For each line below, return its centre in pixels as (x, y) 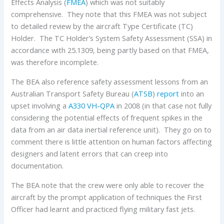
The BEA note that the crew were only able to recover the (108, 185)
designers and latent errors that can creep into (90, 153)
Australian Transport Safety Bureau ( (73, 93)
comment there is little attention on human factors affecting (112, 141)
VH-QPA (101, 105)
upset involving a (40, 105)
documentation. (37, 165)
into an (192, 93)
